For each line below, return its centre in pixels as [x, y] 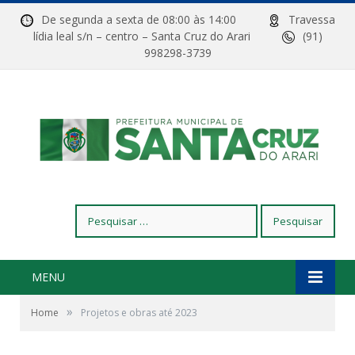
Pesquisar [99, 212]
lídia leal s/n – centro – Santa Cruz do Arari [157, 36]
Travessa [311, 19]
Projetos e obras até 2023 [139, 313]
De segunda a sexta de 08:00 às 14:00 [154, 19]
